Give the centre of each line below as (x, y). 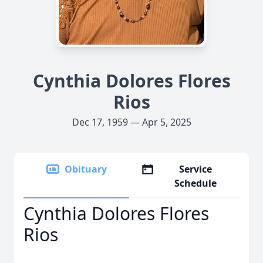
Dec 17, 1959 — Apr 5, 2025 (131, 122)
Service (196, 169)
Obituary (86, 169)
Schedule (196, 183)
